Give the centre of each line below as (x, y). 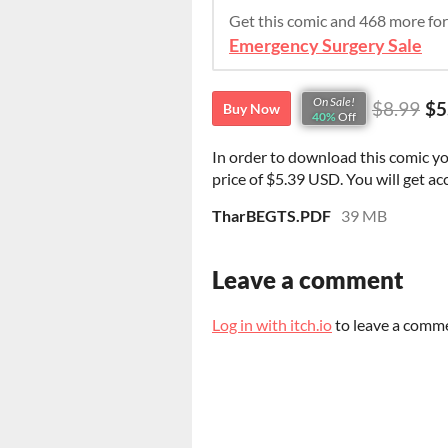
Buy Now (251, 109)
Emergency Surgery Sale (325, 46)
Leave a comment (308, 280)
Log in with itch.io (272, 325)
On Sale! (334, 101)
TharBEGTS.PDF (271, 216)
